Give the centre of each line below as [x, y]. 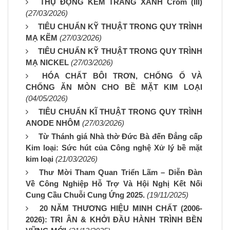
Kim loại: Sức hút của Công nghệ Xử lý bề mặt [114, 148]
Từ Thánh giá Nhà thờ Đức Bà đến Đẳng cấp [120, 137]
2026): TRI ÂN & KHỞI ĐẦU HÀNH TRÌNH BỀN [114, 220]
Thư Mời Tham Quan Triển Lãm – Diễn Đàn [121, 172]
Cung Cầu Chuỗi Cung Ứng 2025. [85, 195]
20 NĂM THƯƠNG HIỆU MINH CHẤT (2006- [121, 208]
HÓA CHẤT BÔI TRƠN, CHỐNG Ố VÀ [122, 76]
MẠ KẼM [42, 38]
